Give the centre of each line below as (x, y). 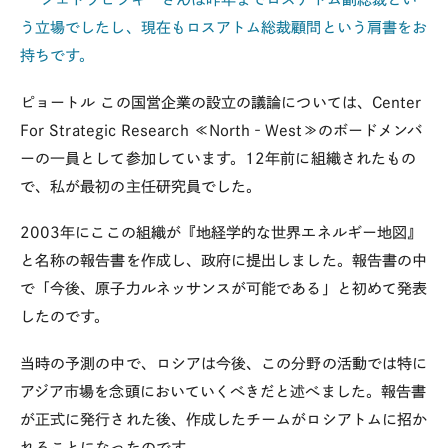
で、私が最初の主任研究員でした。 (141, 186)
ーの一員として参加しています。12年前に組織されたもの (218, 158)
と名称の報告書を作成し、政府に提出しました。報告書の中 (224, 261)
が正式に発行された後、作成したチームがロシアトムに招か (224, 419)
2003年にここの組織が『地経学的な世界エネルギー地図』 (221, 233)
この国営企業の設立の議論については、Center (261, 102)
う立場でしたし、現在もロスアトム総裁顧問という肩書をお (224, 27)
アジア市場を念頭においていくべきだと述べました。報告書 (223, 391)
